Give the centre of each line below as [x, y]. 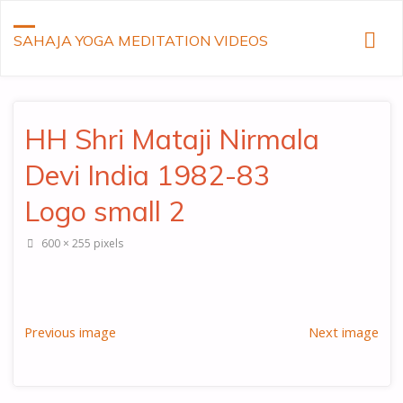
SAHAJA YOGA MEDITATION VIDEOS [140, 40]
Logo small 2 [105, 210]
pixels [108, 243]
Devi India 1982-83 [148, 175]
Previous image [71, 332]
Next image [343, 332]
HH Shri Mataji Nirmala [172, 139]
